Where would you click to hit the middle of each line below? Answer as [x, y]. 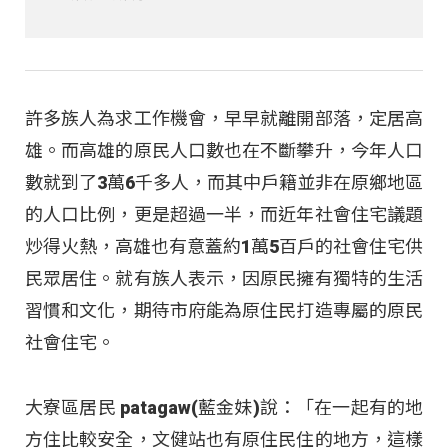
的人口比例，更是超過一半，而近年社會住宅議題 [224, 215]
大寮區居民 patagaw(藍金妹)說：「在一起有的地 [224, 407]
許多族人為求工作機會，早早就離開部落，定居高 [224, 119]
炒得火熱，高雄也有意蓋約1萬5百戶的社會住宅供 [224, 247]
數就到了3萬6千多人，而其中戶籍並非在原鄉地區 [224, 183]
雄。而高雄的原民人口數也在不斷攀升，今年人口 [224, 151]
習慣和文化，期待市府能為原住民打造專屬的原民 [224, 311]
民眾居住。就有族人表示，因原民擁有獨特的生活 [224, 279]
